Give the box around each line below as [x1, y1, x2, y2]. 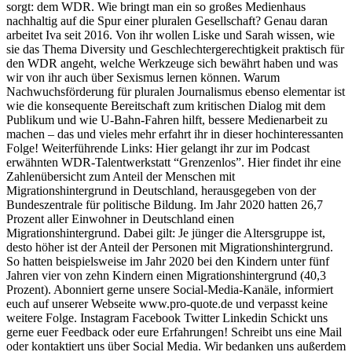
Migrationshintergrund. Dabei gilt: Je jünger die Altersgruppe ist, [6, 226, 325, 240]
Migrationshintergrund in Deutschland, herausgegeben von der [6, 184, 316, 198]
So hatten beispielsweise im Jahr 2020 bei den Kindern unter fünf [6, 255, 329, 269]
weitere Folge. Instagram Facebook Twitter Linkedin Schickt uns [6, 311, 328, 325]
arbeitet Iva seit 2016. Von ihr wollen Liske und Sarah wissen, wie [6, 28, 335, 42]
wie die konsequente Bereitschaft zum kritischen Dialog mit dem [6, 99, 325, 113]
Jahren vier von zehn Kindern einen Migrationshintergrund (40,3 [6, 269, 326, 283]
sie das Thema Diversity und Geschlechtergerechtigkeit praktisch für [6, 42, 344, 57]
